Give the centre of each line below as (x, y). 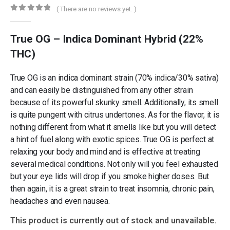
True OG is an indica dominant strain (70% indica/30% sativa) (114, 78)
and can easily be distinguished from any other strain (102, 90)
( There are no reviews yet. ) (97, 9)
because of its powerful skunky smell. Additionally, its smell (114, 102)
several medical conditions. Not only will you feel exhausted (114, 164)
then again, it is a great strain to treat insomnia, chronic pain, (112, 188)
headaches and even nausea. (60, 201)
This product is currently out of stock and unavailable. (113, 220)
